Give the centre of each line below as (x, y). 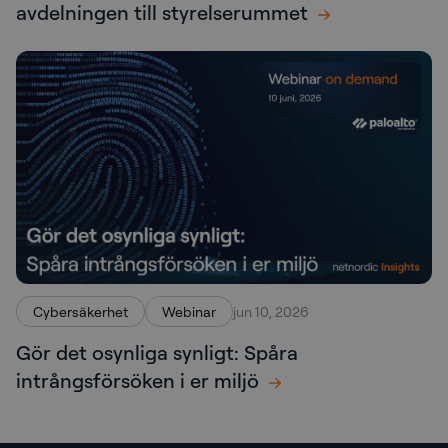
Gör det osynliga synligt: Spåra (157, 352)
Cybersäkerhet (80, 311)
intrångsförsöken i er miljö (137, 380)
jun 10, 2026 (271, 311)
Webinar (189, 311)
